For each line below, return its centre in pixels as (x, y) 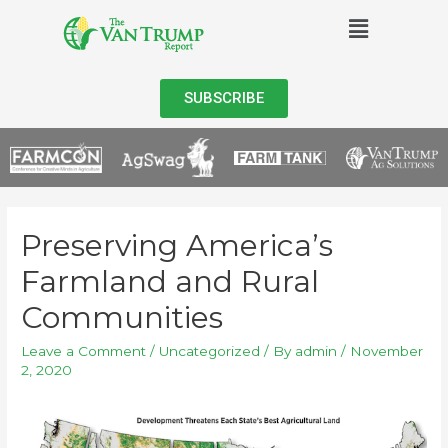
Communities (122, 317)
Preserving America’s (177, 245)
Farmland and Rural (170, 281)
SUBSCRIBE (224, 98)
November (387, 350)
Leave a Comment (84, 350)
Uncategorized (210, 350)
